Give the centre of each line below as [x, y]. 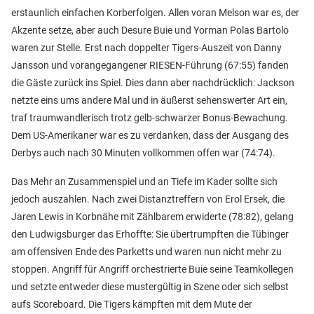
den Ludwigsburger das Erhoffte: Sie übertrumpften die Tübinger [150, 234]
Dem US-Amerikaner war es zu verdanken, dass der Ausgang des [150, 136]
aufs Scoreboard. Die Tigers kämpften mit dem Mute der [132, 305]
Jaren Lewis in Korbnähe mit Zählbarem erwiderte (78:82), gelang [152, 217]
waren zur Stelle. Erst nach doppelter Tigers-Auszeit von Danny [146, 48]
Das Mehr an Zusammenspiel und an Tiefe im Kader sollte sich [144, 182]
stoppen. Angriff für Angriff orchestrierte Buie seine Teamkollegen [152, 269]
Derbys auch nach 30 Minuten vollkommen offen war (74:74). [143, 153]
